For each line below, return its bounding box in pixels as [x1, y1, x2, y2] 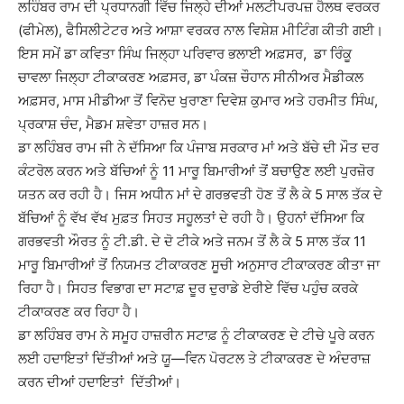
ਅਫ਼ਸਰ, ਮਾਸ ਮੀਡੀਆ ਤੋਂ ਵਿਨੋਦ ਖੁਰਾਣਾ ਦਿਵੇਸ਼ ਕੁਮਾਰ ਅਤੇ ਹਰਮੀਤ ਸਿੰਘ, [18, 92, 378, 109]
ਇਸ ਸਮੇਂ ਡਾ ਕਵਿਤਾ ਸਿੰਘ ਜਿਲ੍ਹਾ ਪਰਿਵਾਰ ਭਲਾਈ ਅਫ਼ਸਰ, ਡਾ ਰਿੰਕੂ [18, 45, 352, 62]
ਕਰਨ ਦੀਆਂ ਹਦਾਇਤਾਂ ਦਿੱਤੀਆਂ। [18, 373, 181, 390]
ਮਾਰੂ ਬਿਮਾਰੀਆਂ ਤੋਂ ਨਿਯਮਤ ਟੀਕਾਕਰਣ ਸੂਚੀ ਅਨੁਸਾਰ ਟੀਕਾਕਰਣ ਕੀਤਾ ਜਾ [18, 256, 380, 273]
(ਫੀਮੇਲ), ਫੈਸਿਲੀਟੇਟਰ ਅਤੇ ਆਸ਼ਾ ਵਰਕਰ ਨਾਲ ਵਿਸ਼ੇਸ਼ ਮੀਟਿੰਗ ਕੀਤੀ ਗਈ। [18, 22, 383, 39]
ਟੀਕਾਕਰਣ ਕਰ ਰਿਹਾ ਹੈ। [18, 303, 140, 320]
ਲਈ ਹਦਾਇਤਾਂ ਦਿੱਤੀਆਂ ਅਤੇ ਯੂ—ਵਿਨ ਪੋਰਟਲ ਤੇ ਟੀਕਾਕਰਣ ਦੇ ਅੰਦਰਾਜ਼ [18, 350, 371, 367]
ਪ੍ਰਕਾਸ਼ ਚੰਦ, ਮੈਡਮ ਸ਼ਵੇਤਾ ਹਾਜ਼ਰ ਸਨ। [18, 115, 208, 133]
